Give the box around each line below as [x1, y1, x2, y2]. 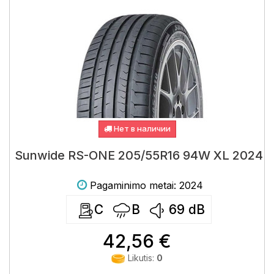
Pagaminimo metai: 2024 [90, 179, 203, 191]
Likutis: [125, 253, 157, 263]
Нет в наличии [111, 124, 171, 133]
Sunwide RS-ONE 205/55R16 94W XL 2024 [14, 148, 263, 163]
